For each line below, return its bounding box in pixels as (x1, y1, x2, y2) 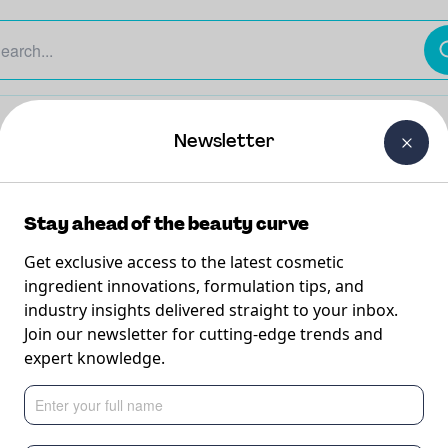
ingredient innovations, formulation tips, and (24, 275, 364, 297)
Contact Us (340, 101, 410, 121)
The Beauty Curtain (18, 101, 141, 121)
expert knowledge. (24, 347, 165, 369)
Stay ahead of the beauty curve (24, 212, 309, 236)
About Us (252, 101, 310, 121)
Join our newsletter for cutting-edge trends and (24, 323, 383, 345)
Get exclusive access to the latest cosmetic (24, 251, 344, 273)
